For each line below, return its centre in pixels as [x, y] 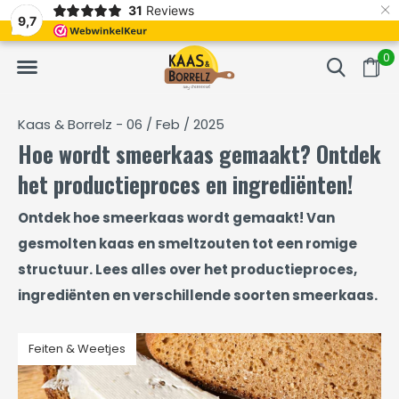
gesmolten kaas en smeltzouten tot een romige [187, 244]
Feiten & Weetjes [77, 349]
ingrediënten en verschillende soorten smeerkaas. [198, 295]
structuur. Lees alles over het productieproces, [187, 269]
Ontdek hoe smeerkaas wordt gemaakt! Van [176, 218]
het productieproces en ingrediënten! [185, 184]
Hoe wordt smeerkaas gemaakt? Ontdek [199, 154]
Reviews [170, 10]
